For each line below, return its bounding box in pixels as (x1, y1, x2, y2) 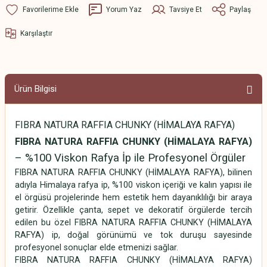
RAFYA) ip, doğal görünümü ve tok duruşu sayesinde (15, 230, 252, 241)
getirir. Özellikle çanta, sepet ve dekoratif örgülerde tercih (15, 205, 252, 216)
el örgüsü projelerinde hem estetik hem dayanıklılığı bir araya (15, 193, 252, 203)
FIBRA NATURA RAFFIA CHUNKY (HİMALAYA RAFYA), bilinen (15, 167, 252, 178)
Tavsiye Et (169, 5, 202, 14)
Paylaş (229, 5, 251, 14)
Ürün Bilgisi (14, 83, 57, 95)
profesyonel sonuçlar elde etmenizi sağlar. (15, 243, 178, 253)
